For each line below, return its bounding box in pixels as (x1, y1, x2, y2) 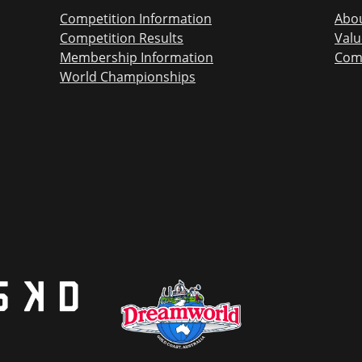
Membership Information (60, 48, 213, 66)
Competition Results (60, 28, 183, 47)
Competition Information (60, 9, 212, 27)
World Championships (60, 67, 196, 86)
